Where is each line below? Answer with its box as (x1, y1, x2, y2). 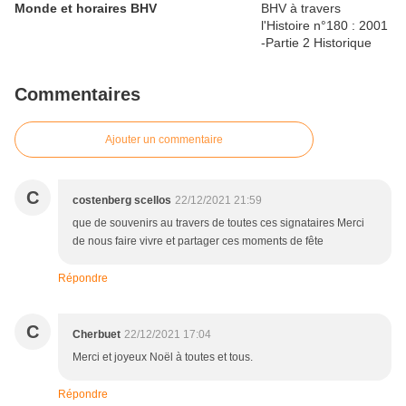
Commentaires (14, 84, 140, 105)
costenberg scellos (72, 194, 171, 208)
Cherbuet (72, 328, 121, 342)
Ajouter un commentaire (105, 133, 223, 147)
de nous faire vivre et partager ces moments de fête (72, 235, 324, 248)
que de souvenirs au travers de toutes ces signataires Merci (72, 217, 364, 230)
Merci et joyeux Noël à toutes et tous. (72, 351, 253, 364)
